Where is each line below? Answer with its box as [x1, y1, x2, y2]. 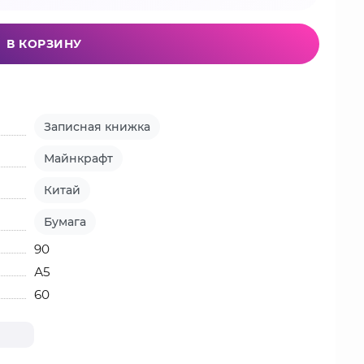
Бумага [44, 214, 87, 229]
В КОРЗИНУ [6, 37, 82, 51]
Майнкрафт [44, 151, 114, 166]
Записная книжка [44, 119, 151, 134]
